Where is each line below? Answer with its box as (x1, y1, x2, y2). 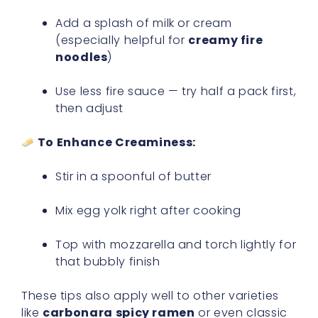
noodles (55, 48, 108, 65)
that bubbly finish (55, 253, 160, 270)
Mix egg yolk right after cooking (55, 202, 241, 219)
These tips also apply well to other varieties (21, 287, 279, 304)
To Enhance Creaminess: (37, 133, 196, 150)
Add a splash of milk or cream (55, 14, 232, 31)
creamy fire (188, 31, 263, 48)
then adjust (55, 99, 124, 116)
